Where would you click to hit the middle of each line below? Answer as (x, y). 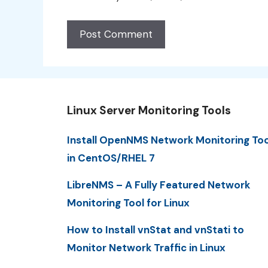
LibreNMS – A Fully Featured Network (159, 185)
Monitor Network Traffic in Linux (146, 248)
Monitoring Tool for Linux (128, 202)
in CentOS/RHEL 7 (111, 158)
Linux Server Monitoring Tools (149, 110)
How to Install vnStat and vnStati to (156, 230)
